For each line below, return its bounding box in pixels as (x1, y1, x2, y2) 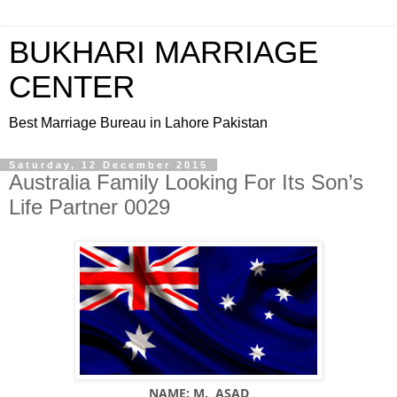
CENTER (9, 70, 135, 104)
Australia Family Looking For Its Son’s (9, 170, 363, 194)
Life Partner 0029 (9, 195, 170, 219)
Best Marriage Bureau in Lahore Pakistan (9, 115, 268, 130)
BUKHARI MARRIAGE (9, 35, 318, 69)
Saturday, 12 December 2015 (9, 160, 208, 170)
